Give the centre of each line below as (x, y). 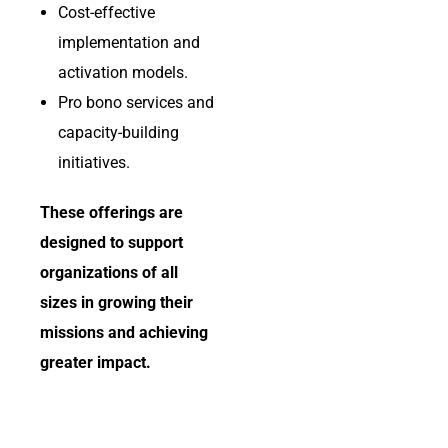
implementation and (129, 43)
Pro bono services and (136, 103)
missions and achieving (124, 333)
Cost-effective (106, 13)
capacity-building (118, 133)
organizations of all (109, 273)
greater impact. (95, 363)
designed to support (111, 243)
